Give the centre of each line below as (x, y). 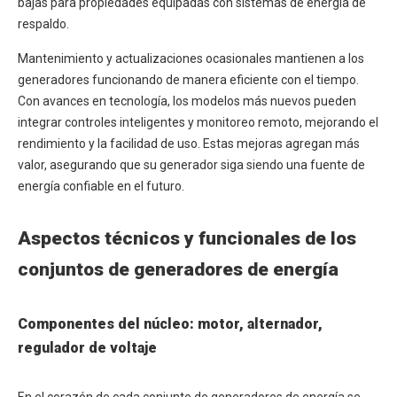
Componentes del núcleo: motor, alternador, (170, 324)
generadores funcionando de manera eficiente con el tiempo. (188, 80)
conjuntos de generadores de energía (178, 270)
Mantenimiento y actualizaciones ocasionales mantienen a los (191, 59)
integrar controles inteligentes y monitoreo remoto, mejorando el (198, 123)
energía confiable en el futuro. (101, 187)
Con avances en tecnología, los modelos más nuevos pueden (187, 101)
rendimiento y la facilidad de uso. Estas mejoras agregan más (189, 144)
